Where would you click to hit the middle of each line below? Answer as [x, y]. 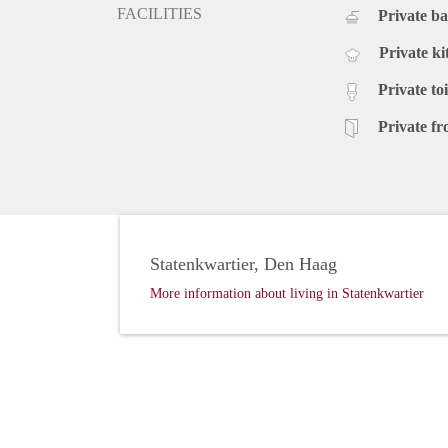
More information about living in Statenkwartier [287, 294]
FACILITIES [159, 14]
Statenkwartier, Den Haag [243, 264]
